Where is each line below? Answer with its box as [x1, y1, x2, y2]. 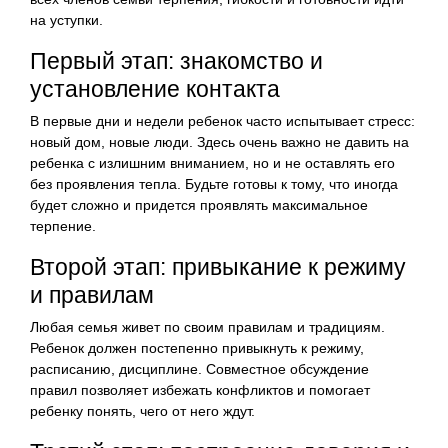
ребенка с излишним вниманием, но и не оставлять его [30, 154, 395, 171]
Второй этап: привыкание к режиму [30, 253, 406, 280]
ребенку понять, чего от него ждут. [30, 402, 255, 419]
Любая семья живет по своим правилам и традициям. [30, 318, 385, 335]
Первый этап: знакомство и [30, 47, 323, 74]
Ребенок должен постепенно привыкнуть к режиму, [30, 339, 364, 356]
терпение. [30, 217, 96, 234]
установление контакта [30, 75, 280, 102]
